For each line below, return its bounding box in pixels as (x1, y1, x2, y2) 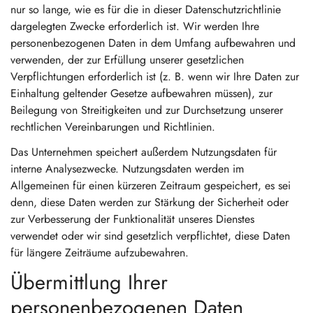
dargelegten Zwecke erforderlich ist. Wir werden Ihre (10, 18, 259, 34)
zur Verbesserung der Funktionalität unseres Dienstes (10, 211, 254, 227)
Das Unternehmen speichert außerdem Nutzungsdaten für (10, 144, 277, 160)
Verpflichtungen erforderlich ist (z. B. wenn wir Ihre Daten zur (10, 68, 299, 85)
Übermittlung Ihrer (10, 268, 168, 297)
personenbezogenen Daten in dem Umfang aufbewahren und (10, 35, 296, 51)
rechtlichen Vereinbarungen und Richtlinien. (10, 119, 215, 135)
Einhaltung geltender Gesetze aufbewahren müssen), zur (10, 85, 272, 101)
